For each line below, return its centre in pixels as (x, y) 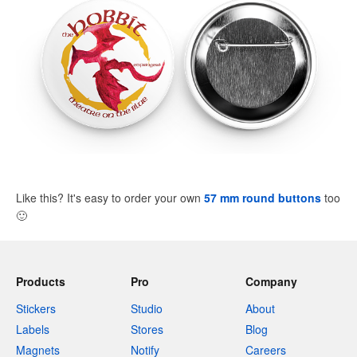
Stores (147, 330)
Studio (147, 309)
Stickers (36, 309)
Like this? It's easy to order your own (110, 198)
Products (41, 282)
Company (271, 282)
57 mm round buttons (263, 198)
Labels (33, 330)
